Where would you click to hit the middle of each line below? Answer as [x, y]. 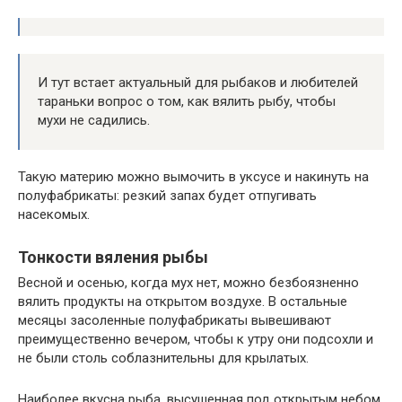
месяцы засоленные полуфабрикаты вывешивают [175, 320]
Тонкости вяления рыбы [113, 257]
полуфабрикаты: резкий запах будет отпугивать [167, 195]
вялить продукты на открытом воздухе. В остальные [183, 301]
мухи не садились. [94, 120]
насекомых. [54, 214]
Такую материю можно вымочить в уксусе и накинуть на [193, 176]
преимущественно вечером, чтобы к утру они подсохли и [196, 339]
